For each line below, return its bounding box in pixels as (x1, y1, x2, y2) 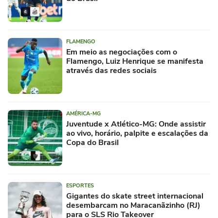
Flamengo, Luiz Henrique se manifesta (66, 55, 203, 67)
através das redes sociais (66, 65, 157, 76)
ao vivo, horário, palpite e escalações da (66, 127, 208, 139)
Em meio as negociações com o (66, 46, 177, 57)
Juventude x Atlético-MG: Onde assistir (66, 118, 206, 129)
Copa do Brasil (66, 137, 119, 148)
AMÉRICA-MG (66, 109, 101, 117)
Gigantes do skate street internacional (66, 190, 203, 201)
